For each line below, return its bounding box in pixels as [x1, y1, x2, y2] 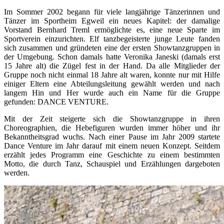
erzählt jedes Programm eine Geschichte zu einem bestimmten [4, 150, 220, 159]
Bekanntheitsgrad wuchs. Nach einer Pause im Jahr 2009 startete [4, 132, 220, 141]
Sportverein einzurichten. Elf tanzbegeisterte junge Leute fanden [4, 34, 220, 43]
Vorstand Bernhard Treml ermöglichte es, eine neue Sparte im [4, 25, 220, 34]
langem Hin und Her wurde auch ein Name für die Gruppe [4, 88, 220, 97]
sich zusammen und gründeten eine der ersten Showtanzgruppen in [4, 43, 220, 52]
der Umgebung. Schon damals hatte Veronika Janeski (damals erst [4, 52, 220, 61]
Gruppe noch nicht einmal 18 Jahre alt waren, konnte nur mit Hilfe [4, 70, 220, 79]
